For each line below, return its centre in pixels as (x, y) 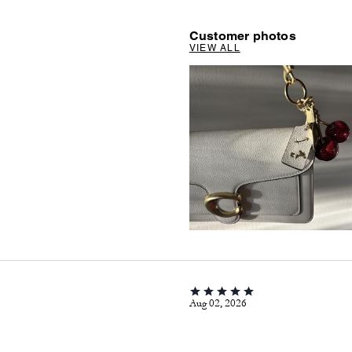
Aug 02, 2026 (218, 303)
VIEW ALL (214, 48)
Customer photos (242, 36)
